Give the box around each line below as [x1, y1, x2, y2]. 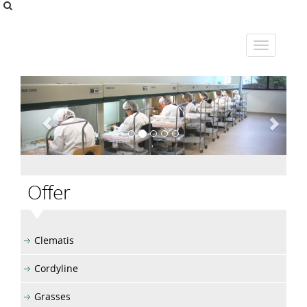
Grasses [34, 289, 71, 303]
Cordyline [34, 261, 78, 275]
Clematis [34, 233, 74, 247]
